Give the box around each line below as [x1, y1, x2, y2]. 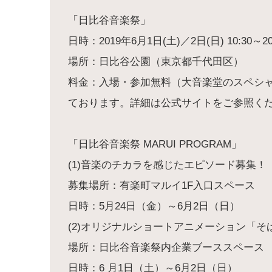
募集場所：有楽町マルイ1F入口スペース [68, 179, 255, 191]
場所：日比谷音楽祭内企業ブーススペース [68, 241, 264, 253]
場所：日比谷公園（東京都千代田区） [68, 55, 243, 67]
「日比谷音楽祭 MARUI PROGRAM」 [68, 138, 242, 150]
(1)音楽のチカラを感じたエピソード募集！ [68, 158, 267, 171]
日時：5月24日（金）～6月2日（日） [68, 200, 240, 212]
